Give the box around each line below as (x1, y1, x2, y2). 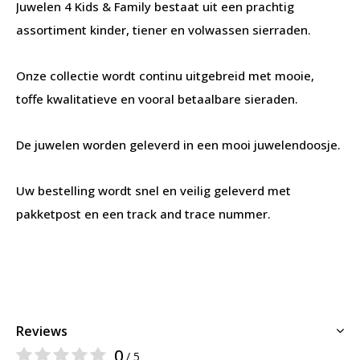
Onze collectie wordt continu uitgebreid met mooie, (16, 67, 314, 84)
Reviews (16, 322, 67, 340)
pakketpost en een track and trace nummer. (16, 206, 271, 222)
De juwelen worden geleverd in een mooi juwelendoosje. (16, 137, 344, 153)
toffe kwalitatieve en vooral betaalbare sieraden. (16, 91, 298, 107)
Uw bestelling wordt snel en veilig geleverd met (16, 182, 291, 198)
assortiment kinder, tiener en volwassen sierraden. (16, 22, 311, 38)
